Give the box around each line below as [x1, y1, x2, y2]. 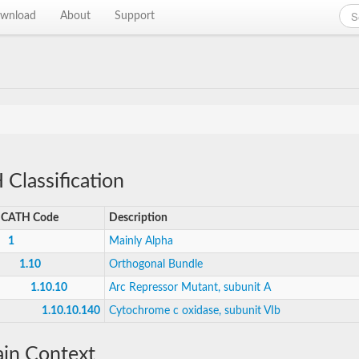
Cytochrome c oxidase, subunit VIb [109, 305, 280, 317]
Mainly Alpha [109, 236, 173, 247]
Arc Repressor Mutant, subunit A [109, 282, 271, 293]
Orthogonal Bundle [109, 259, 203, 270]
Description [109, 212, 167, 224]
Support [115, 10, 155, 22]
